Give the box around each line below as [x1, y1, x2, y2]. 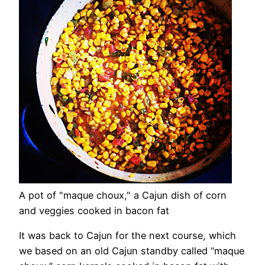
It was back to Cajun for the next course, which [19, 230, 236, 242]
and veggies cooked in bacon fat [19, 204, 169, 216]
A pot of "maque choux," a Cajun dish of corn [19, 189, 227, 201]
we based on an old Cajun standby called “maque [19, 245, 244, 257]
